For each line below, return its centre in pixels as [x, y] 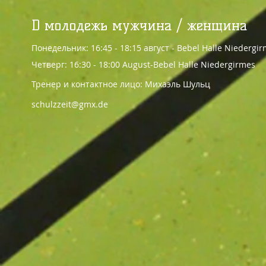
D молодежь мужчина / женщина [139, 25]
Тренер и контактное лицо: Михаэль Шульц [121, 84]
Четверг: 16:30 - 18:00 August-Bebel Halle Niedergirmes [143, 64]
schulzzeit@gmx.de [70, 104]
